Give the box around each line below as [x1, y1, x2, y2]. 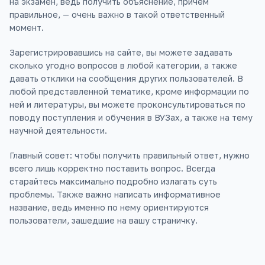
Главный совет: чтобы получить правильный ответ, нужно [9, 150, 250, 160]
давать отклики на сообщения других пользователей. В [9, 73, 243, 83]
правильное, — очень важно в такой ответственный [9, 9, 225, 20]
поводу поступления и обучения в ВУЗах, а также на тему [9, 112, 253, 122]
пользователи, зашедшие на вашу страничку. [9, 215, 198, 225]
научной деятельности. [9, 125, 107, 135]
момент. [9, 22, 44, 33]
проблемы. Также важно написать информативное [9, 189, 221, 199]
